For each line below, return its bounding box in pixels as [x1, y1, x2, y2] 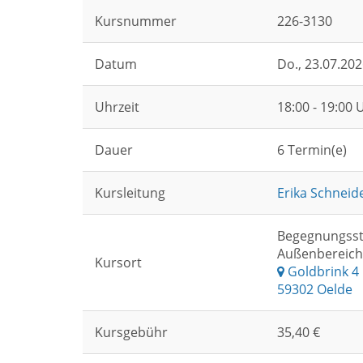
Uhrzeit [95, 98, 139, 116]
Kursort [95, 254, 142, 271]
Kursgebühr [95, 323, 168, 341]
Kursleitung [95, 184, 165, 202]
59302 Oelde [277, 280, 352, 298]
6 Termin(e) [277, 141, 347, 159]
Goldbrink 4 [284, 263, 359, 280]
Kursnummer [95, 12, 177, 30]
